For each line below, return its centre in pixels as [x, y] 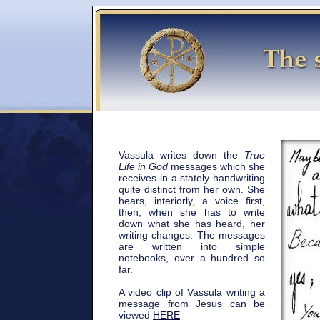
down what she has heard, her [192, 224]
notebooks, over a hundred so [192, 258]
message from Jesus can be [192, 304]
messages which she [216, 166]
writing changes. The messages [192, 235]
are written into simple [192, 246]
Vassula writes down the [181, 155]
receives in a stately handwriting [192, 178]
